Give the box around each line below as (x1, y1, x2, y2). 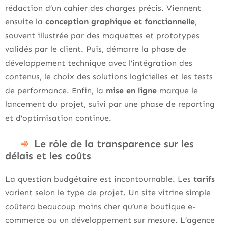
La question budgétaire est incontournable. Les (5, 174, 193, 184)
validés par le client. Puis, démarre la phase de (5, 44, 186, 54)
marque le (159, 85, 198, 95)
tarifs (193, 174, 215, 184)
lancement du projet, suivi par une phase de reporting (5, 99, 215, 109)
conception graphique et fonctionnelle (43, 16, 195, 26)
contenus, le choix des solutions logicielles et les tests (5, 71, 213, 81)
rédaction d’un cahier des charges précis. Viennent (5, 3, 201, 13)
